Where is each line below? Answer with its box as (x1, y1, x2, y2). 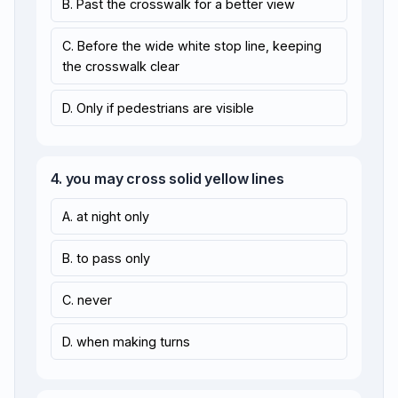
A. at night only (62, 209, 149, 224)
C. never (62, 292, 112, 307)
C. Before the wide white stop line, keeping (62, 38, 322, 53)
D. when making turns (62, 334, 190, 349)
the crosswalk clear (62, 59, 179, 74)
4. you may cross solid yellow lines (51, 170, 284, 187)
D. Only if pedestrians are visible (62, 100, 254, 115)
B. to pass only (62, 251, 150, 266)
